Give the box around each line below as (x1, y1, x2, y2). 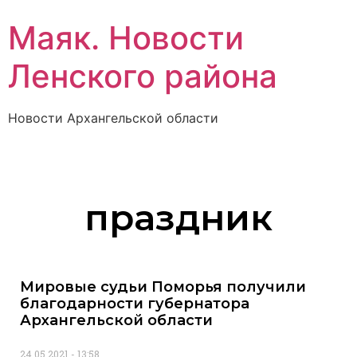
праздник (84, 195, 273, 240)
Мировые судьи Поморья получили (20, 278, 306, 296)
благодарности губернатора (20, 295, 249, 313)
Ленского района (8, 57, 277, 96)
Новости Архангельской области (8, 110, 218, 126)
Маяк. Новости (8, 18, 244, 57)
